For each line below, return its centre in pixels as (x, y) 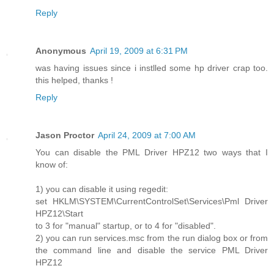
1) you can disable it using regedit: (102, 189)
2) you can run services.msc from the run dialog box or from (152, 238)
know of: (52, 165)
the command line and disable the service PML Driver (152, 250)
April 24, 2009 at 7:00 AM (147, 135)
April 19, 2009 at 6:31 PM (139, 51)
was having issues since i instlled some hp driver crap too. (152, 68)
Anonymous (61, 51)
